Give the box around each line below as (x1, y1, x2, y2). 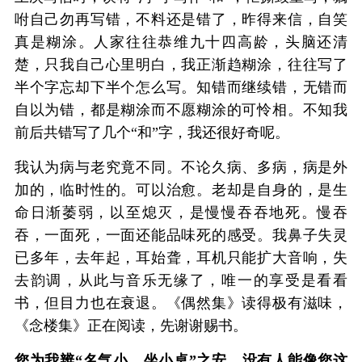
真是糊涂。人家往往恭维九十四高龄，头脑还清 (14, 33, 348, 50)
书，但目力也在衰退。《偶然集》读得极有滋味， (14, 294, 348, 311)
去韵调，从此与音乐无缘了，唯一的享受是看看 (14, 271, 348, 288)
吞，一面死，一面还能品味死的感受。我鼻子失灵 (14, 226, 348, 243)
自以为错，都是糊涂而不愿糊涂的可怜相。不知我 (14, 101, 348, 118)
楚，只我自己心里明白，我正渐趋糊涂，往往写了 (14, 56, 348, 73)
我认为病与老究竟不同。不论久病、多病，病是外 (14, 158, 348, 175)
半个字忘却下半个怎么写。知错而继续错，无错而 (14, 78, 348, 95)
